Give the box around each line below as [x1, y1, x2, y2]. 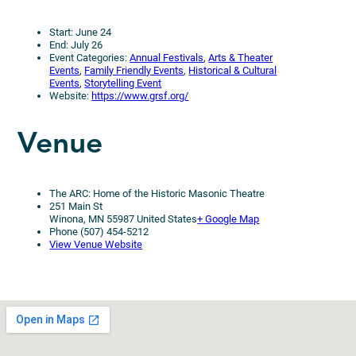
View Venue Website [49, 238, 143, 251]
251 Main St [49, 200, 103, 213]
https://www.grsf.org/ [91, 89, 189, 102]
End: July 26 [49, 38, 103, 51]
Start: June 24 [49, 25, 112, 38]
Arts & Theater [208, 51, 273, 64]
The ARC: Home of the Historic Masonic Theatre [49, 188, 265, 200]
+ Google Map [197, 213, 260, 226]
